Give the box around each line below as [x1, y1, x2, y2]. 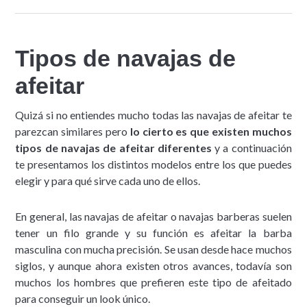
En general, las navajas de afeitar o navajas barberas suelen [15, 209, 292, 223]
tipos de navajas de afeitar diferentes [15, 140, 212, 154]
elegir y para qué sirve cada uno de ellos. [15, 173, 201, 187]
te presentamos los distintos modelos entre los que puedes [15, 157, 292, 171]
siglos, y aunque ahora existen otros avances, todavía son [15, 258, 292, 272]
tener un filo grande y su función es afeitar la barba [15, 225, 292, 239]
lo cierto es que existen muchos [130, 124, 292, 138]
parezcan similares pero [15, 124, 130, 138]
